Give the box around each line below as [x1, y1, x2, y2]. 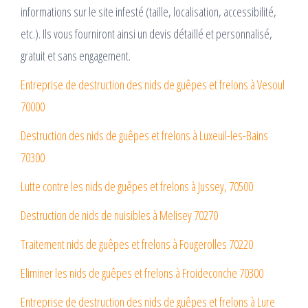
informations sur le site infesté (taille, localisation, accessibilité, [21, 3, 276, 21]
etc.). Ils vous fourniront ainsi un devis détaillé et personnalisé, [21, 25, 272, 43]
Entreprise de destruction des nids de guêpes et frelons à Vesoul [21, 76, 285, 93]
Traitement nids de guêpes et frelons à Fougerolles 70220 [21, 236, 253, 253]
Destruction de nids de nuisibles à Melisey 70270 [21, 207, 218, 224]
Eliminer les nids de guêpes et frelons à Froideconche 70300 [21, 265, 263, 282]
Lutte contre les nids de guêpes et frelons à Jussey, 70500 [21, 178, 253, 195]
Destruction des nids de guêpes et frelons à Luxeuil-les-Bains [21, 127, 268, 144]
